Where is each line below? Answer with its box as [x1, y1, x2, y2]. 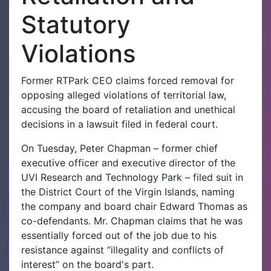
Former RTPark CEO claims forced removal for [21, 74, 234, 87]
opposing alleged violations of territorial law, [21, 89, 226, 101]
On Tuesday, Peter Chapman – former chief [21, 142, 218, 154]
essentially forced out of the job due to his [21, 229, 217, 241]
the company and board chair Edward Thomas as [21, 200, 247, 212]
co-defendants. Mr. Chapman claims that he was [21, 215, 243, 227]
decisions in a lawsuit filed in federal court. [21, 118, 218, 130]
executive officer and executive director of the [21, 157, 235, 169]
